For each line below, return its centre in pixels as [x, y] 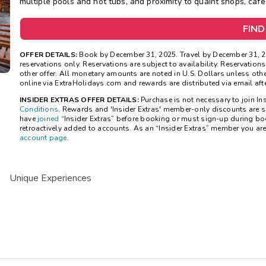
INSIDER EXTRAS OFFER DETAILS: [79, 100]
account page [43, 138]
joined [48, 119]
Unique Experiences [50, 178]
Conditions [39, 110]
